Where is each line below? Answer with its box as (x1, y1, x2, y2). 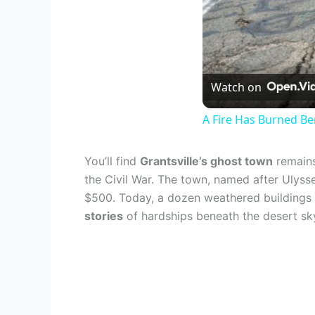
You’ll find (84, 154, 140, 168)
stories (84, 209, 123, 223)
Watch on (211, 79, 262, 95)
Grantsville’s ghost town (140, 154, 273, 168)
